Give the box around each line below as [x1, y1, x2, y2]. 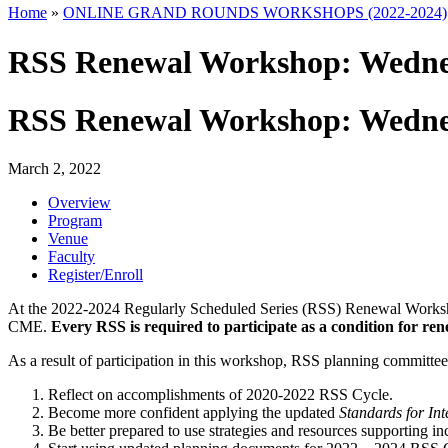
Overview [48, 194, 111, 212]
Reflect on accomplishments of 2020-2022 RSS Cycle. [48, 386, 393, 404]
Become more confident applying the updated [48, 404, 339, 422]
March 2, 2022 [8, 160, 101, 178]
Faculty [48, 248, 95, 266]
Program [48, 212, 102, 230]
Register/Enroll [48, 266, 143, 284]
